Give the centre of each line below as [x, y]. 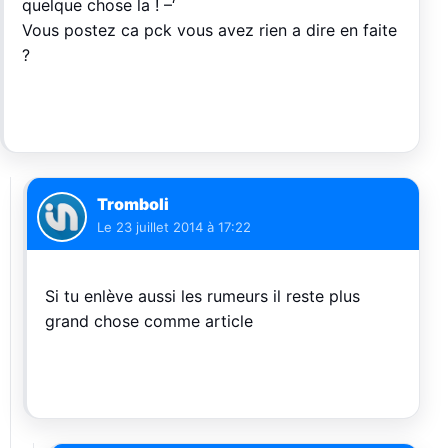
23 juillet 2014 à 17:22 [183, 227]
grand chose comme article [149, 321]
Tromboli [133, 204]
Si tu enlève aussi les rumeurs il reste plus [202, 296]
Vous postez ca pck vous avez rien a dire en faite [209, 30]
